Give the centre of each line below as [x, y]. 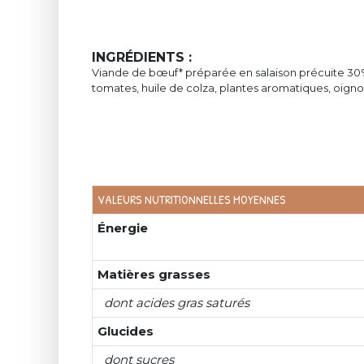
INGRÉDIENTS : [142, 57]
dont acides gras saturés [177, 303]
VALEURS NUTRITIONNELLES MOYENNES [192, 199]
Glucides [126, 331]
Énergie [123, 228]
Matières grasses [154, 274]
